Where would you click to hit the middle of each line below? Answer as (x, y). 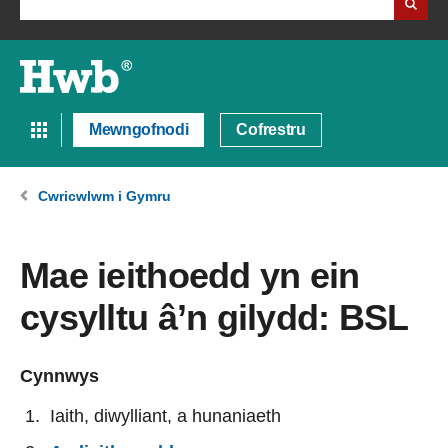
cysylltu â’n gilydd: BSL (214, 318)
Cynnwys (59, 376)
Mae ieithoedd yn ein (190, 276)
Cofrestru (271, 130)
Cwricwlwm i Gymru (104, 196)
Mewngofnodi (139, 130)
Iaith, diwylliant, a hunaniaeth (165, 416)
